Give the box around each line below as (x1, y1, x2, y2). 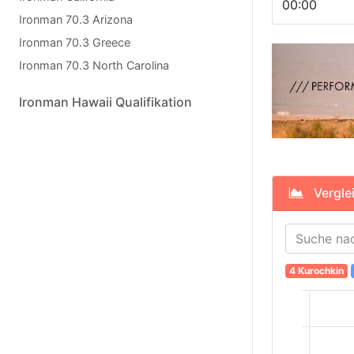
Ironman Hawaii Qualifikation (19, 94, 192, 110)
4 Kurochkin (288, 265, 344, 277)
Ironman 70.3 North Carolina (19, 58, 169, 72)
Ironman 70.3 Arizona (19, 13, 133, 26)
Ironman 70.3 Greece (19, 36, 130, 49)
